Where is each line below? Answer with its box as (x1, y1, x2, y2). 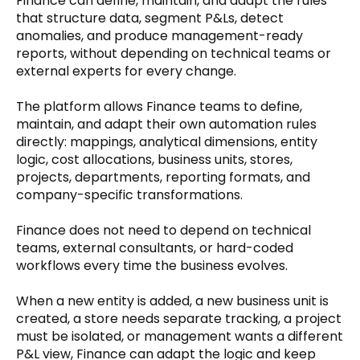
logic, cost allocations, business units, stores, (16, 150, 292, 169)
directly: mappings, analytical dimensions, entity (16, 133, 317, 151)
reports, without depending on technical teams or (16, 44, 331, 63)
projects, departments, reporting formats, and (16, 168, 310, 186)
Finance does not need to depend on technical (16, 221, 311, 239)
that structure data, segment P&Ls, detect (16, 9, 284, 27)
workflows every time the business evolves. (16, 256, 288, 275)
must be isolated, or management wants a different (16, 327, 343, 346)
